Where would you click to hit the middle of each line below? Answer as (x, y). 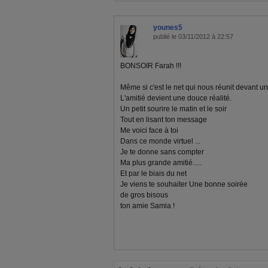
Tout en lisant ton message (164, 119)
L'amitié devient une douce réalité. (176, 98)
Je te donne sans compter (162, 152)
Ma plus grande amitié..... (161, 162)
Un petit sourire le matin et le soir (173, 109)
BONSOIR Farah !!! (151, 66)
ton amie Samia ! (147, 205)
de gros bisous (144, 195)
